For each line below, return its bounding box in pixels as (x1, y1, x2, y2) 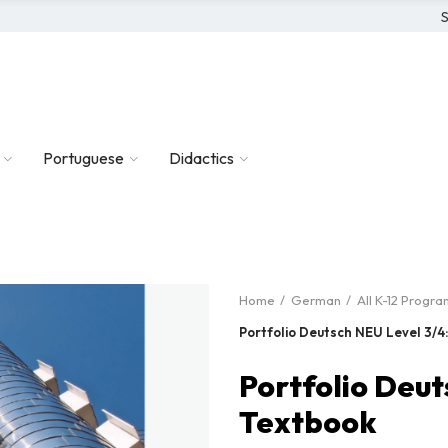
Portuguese (43, 148, 124, 168)
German (291, 292, 341, 308)
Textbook (239, 403, 376, 441)
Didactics (169, 148, 234, 168)
